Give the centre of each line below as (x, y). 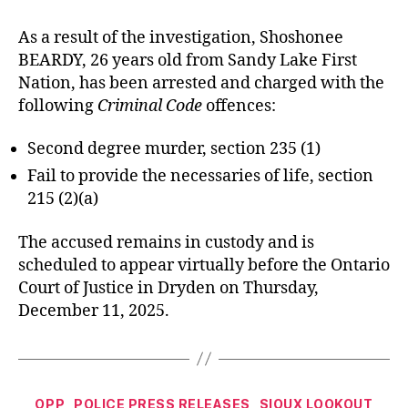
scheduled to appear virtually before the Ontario (204, 265)
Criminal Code (150, 106)
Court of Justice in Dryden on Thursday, (168, 288)
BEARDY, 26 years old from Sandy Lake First (188, 60)
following (58, 106)
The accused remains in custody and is (166, 242)
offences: (239, 106)
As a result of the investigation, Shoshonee (181, 37)
